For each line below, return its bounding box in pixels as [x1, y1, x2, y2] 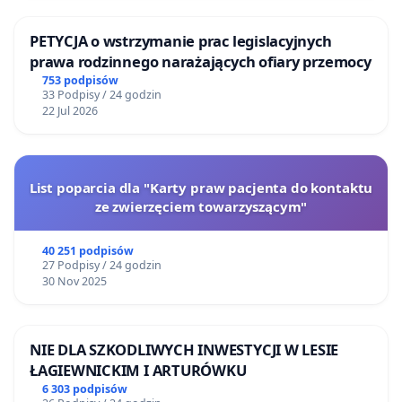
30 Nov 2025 [41, 273, 107, 289]
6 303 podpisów [41, 380, 127, 397]
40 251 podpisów [41, 242, 134, 258]
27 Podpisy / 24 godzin [41, 257, 162, 273]
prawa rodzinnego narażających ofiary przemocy [162, 50, 371, 72]
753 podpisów [41, 72, 118, 88]
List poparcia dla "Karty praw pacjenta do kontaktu [29, 178, 373, 197]
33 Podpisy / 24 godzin [41, 86, 162, 102]
